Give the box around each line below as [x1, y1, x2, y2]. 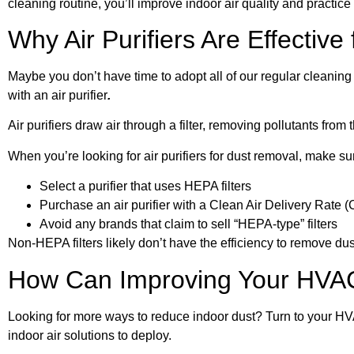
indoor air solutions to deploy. [8, 328, 171, 342]
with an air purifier [8, 88, 107, 103]
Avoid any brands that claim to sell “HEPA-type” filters [40, 217, 337, 232]
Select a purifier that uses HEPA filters [40, 179, 251, 194]
